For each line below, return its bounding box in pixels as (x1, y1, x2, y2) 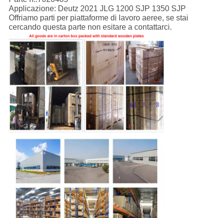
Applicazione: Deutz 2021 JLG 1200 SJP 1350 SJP (8, 4, 186, 13)
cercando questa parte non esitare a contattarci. (8, 23, 172, 32)
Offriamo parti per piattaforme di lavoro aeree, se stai (8, 14, 188, 22)
